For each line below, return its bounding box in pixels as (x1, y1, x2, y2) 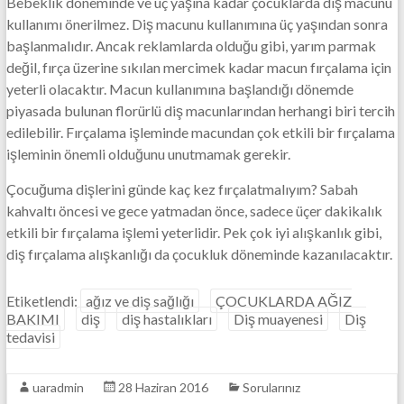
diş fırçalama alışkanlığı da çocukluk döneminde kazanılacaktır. (5, 245, 392, 262)
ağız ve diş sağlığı (85, 292, 194, 309)
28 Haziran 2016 (117, 380, 208, 395)
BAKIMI (5, 310, 60, 327)
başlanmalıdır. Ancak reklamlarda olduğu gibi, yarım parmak (5, 37, 376, 54)
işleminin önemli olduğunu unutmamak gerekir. (5, 145, 290, 162)
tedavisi (5, 328, 55, 345)
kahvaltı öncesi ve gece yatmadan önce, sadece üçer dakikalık (5, 202, 382, 219)
